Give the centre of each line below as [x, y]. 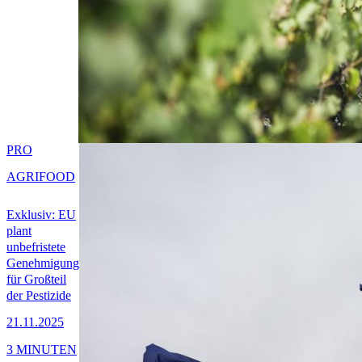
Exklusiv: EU [41, 215]
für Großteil [36, 280]
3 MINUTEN [42, 349]
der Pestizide [39, 296]
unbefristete [36, 247]
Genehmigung [43, 263]
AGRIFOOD [41, 177]
